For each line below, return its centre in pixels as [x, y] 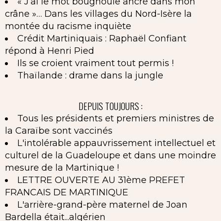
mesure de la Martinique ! [62, 168]
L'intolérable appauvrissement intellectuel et [116, 143]
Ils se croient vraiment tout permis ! [95, 63]
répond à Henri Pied [50, 51]
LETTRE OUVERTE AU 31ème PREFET [101, 180]
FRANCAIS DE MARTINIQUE [67, 192]
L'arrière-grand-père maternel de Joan [102, 205]
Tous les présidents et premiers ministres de [116, 118]
